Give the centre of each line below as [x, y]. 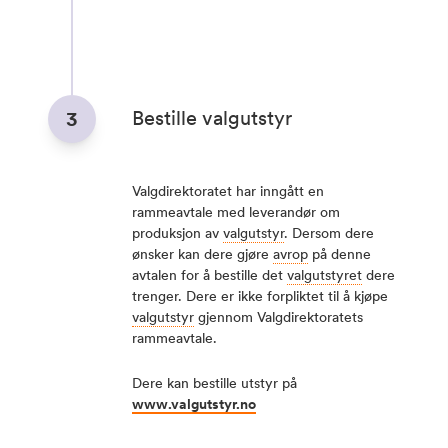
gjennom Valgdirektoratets [278, 317]
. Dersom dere [329, 233]
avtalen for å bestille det [209, 275]
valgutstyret [324, 275]
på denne [339, 254]
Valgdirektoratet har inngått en [228, 191]
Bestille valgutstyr [212, 118]
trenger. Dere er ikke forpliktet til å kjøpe [260, 296]
